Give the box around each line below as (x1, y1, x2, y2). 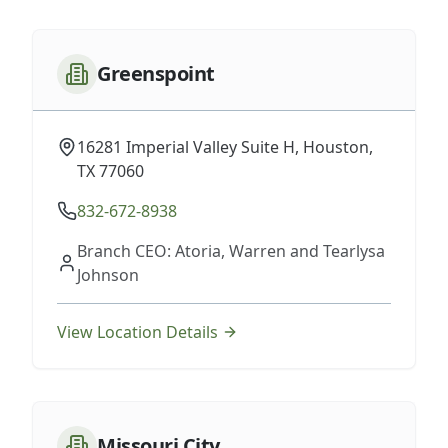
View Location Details (57, 321, 218, 343)
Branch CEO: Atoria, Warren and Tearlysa (77, 240, 385, 262)
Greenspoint (97, 60, 215, 87)
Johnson (77, 264, 139, 286)
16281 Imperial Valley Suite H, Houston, (77, 136, 373, 158)
